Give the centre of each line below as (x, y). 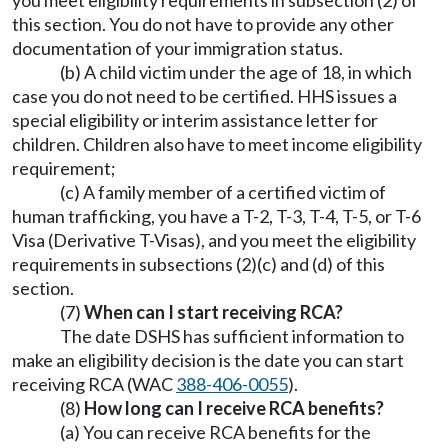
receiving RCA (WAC (94, 384)
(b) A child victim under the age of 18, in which (236, 72)
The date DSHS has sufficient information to (232, 336)
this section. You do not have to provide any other (203, 24)
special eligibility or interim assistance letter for (195, 120)
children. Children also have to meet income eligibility (217, 144)
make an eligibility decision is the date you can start (208, 360)
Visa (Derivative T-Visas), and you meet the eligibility (214, 240)
